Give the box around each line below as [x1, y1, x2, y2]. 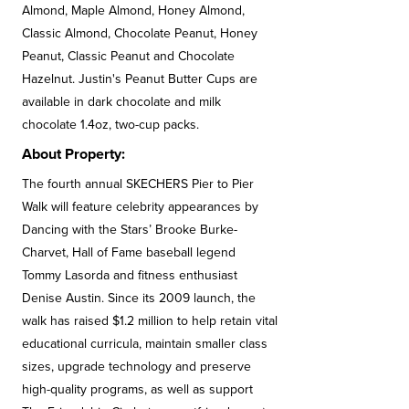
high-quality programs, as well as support [22, 382, 253, 398]
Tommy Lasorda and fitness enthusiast [22, 267, 237, 284]
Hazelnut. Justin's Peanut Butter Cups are [22, 71, 257, 88]
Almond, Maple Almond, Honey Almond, [22, 3, 245, 19]
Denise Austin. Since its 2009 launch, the [22, 290, 256, 307]
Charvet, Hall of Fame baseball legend [22, 245, 236, 261]
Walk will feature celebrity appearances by [22, 199, 258, 215]
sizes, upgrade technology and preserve [22, 359, 251, 375]
